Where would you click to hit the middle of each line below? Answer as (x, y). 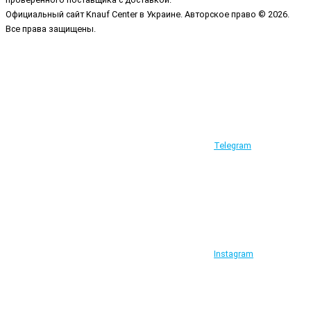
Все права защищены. (51, 28)
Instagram (234, 254)
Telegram (233, 146)
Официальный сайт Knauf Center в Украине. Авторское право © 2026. (148, 14)
